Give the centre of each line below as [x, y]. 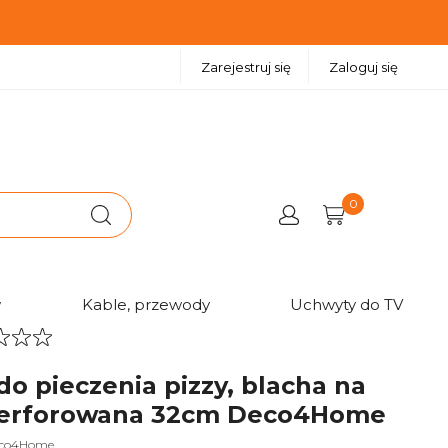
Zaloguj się [363, 67]
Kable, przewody [145, 305]
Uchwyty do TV [346, 305]
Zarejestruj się [246, 67]
